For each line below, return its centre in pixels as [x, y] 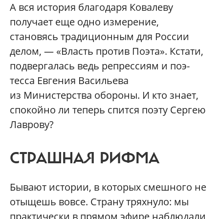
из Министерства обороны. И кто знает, [104, 95]
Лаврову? [32, 124]
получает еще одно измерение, [84, 22]
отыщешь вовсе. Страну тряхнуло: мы [99, 202]
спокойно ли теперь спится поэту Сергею [108, 110]
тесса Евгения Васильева [69, 80]
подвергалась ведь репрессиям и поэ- [100, 66]
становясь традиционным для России [99, 36]
